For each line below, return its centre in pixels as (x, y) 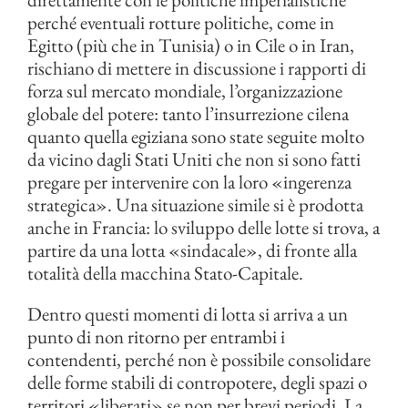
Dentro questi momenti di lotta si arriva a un (188, 314)
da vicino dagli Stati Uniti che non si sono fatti (194, 159)
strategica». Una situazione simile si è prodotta (195, 204)
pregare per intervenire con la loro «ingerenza (189, 182)
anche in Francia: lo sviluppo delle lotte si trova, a (204, 227)
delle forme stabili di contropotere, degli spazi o (197, 382)
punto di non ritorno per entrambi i (156, 337)
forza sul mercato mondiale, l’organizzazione (185, 91)
